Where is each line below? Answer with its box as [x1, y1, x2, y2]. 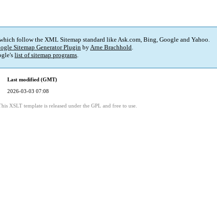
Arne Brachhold [90, 44, 132, 51]
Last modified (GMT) [7, 77, 57, 83]
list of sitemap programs [15, 51, 77, 59]
